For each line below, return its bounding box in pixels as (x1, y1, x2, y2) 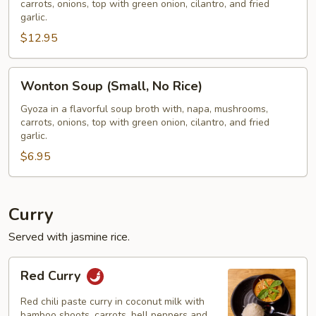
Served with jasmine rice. (8, 229, 130, 245)
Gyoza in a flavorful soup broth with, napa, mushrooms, (20, 102, 268, 116)
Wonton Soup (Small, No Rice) (20, 78, 202, 95)
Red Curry (20, 267, 84, 285)
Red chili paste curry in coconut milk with (20, 295, 205, 308)
